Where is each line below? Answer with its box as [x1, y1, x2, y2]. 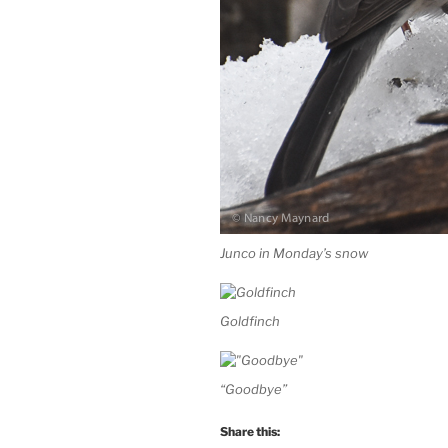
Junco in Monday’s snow [220, 245, 368, 262]
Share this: [220, 423, 280, 439]
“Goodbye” [220, 381, 287, 398]
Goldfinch [220, 313, 280, 330]
